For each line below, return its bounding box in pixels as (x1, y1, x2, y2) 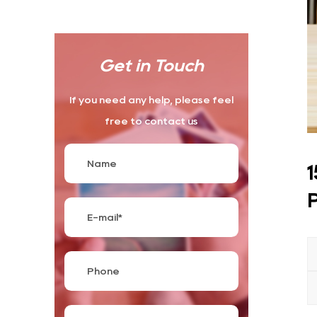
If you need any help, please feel (69, 96, 234, 105)
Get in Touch (98, 58, 204, 74)
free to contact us (104, 117, 198, 126)
